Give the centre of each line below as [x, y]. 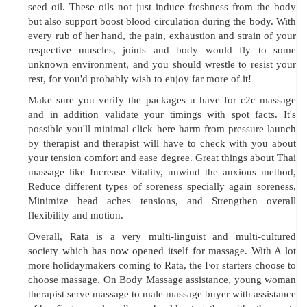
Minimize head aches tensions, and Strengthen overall [162, 201]
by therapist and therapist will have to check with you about [162, 144]
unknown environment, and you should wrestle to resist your [162, 65]
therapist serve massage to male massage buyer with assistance [162, 294]
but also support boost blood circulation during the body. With [162, 22]
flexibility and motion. [76, 216]
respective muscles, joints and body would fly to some [162, 50]
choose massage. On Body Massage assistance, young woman [162, 280]
